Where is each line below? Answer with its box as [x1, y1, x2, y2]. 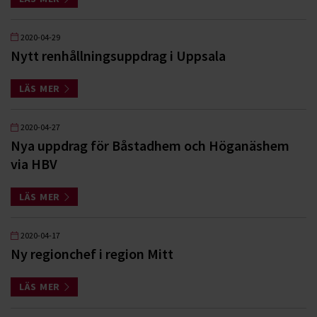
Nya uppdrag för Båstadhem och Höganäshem [11, 137, 289, 154]
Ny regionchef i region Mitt [11, 245, 173, 263]
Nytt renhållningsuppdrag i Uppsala [11, 46, 226, 64]
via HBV [11, 155, 57, 173]
